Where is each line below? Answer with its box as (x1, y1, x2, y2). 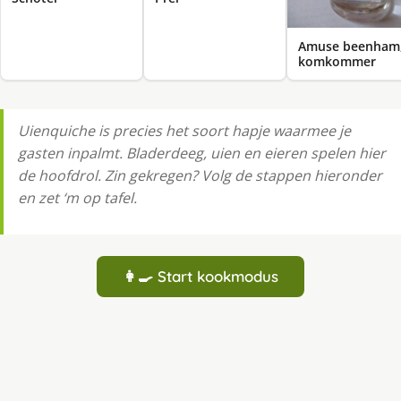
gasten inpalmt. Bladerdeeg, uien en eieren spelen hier (18, 143, 386, 164)
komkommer (298, 53, 376, 71)
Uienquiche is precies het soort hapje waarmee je (18, 121, 351, 141)
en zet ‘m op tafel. (18, 188, 137, 209)
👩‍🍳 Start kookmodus (123, 267, 278, 286)
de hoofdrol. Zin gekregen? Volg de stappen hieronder (18, 166, 382, 186)
